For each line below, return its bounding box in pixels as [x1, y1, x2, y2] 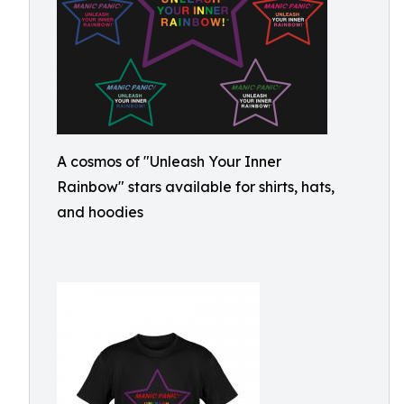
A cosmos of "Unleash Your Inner [57, 152, 281, 170]
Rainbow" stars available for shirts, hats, [57, 178, 335, 196]
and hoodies [57, 203, 143, 221]
